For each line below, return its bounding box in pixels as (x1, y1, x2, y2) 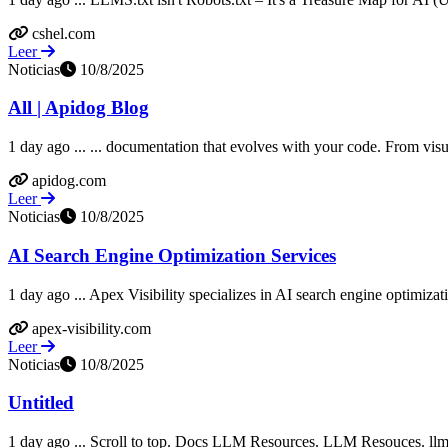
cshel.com (32, 24, 95, 42)
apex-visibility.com (32, 319, 151, 337)
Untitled (8, 392, 74, 414)
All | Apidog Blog (8, 97, 149, 119)
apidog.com (32, 172, 106, 190)
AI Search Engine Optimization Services (8, 244, 336, 266)
